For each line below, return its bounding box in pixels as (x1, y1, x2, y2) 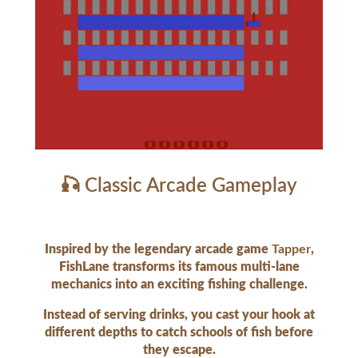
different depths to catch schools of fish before (45, 326, 313, 340)
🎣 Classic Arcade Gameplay (61, 177, 297, 197)
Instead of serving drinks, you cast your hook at (43, 308, 315, 322)
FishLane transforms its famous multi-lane (58, 261, 300, 274)
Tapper (271, 243, 311, 257)
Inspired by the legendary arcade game (44, 243, 272, 257)
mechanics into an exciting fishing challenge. (50, 278, 308, 292)
